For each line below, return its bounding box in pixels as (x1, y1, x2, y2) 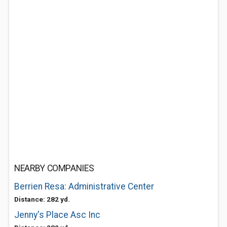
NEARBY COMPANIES (14, 163, 94, 173)
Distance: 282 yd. (14, 195, 70, 203)
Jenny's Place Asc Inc (14, 210, 100, 220)
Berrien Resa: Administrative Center (14, 181, 154, 192)
